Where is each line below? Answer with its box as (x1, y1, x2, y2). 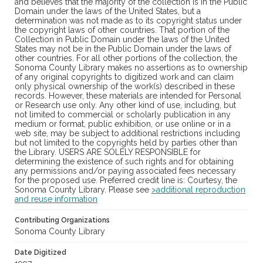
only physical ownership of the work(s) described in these (15, 82, 235, 92)
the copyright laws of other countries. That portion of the (15, 25, 232, 35)
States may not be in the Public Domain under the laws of (15, 44, 231, 54)
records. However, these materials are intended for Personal (15, 91, 241, 101)
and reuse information (15, 194, 97, 204)
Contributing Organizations (15, 216, 110, 225)
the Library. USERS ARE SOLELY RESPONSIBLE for (15, 147, 201, 157)
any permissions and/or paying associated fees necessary (15, 166, 236, 176)
